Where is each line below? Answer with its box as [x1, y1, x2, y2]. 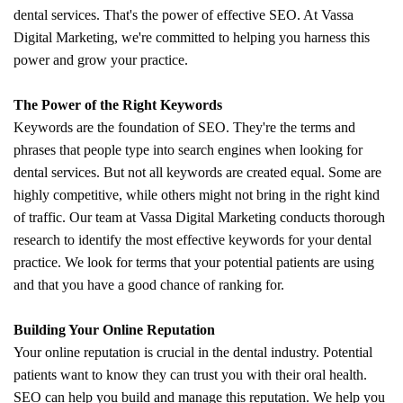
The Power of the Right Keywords [13, 96, 222, 112]
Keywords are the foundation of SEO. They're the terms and [13, 119, 355, 135]
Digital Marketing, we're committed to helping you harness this [13, 29, 370, 45]
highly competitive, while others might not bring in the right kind [13, 186, 380, 202]
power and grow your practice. [13, 51, 188, 67]
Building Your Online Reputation [13, 321, 215, 337]
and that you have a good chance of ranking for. [13, 276, 284, 292]
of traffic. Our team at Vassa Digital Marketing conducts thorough [13, 209, 385, 225]
